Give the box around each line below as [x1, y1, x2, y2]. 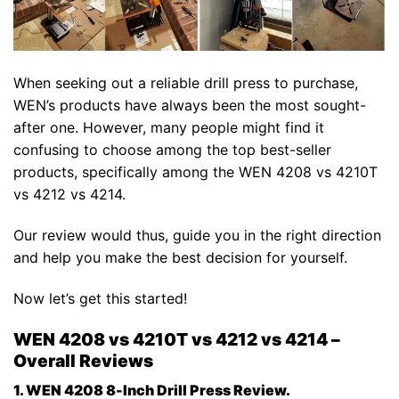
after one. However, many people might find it [13, 118, 324, 137]
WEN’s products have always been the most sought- [13, 96, 366, 115]
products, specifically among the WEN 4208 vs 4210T [13, 163, 378, 182]
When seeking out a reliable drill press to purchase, [13, 74, 358, 93]
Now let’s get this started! [13, 289, 187, 307]
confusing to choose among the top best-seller [13, 141, 331, 159]
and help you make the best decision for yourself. [13, 248, 347, 266]
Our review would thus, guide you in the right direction [13, 225, 381, 244]
